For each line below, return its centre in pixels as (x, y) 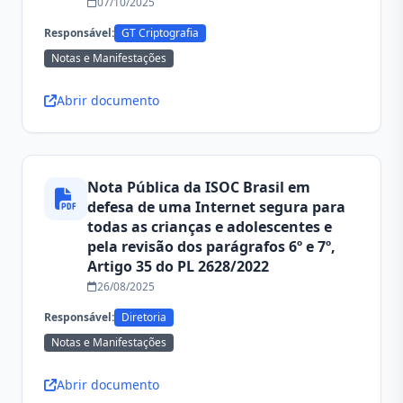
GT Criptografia (160, 33)
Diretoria (144, 317)
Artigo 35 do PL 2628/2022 (178, 266)
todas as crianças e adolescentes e (210, 227)
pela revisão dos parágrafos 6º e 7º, (211, 246)
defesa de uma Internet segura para (216, 207)
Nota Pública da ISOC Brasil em (199, 187)
